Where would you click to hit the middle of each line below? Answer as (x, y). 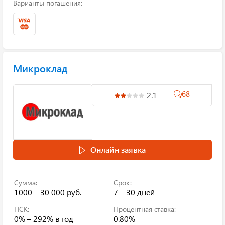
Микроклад (40, 68)
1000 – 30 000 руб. (48, 192)
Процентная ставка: (145, 209)
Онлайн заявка (118, 149)
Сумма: (26, 183)
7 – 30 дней (134, 192)
